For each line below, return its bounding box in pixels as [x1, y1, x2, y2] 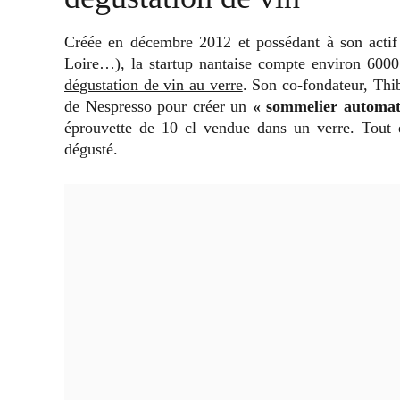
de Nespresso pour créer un [64, 96, 253, 115]
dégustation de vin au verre [64, 75, 243, 94]
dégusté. [64, 139, 118, 158]
